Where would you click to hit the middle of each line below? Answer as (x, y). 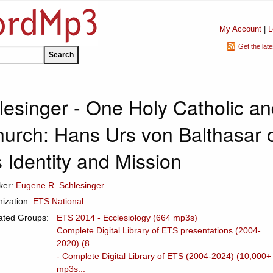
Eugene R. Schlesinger (60, 185)
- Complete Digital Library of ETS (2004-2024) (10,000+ (164, 256)
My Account (240, 29)
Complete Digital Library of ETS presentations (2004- (159, 230)
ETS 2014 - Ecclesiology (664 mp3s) (127, 218)
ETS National (58, 201)
